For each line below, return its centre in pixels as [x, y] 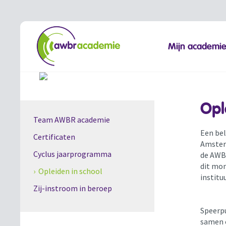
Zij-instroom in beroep [72, 188]
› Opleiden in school [68, 171]
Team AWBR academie [71, 120]
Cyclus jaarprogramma [72, 154]
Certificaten [54, 137]
